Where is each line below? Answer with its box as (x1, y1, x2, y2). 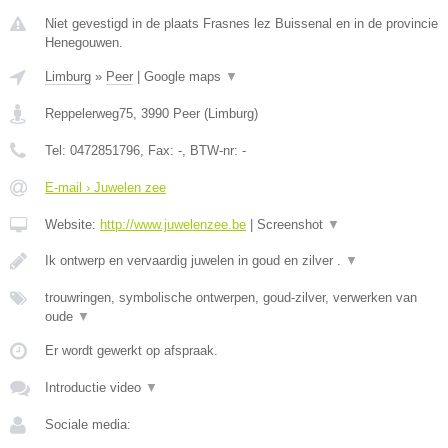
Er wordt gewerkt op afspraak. (45, 342, 218, 358)
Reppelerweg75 (45, 105, 133, 121)
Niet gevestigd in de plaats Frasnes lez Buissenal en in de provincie (45, 15, 438, 31)
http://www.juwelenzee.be (100, 216, 246, 232)
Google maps (144, 68, 225, 84)
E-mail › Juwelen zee (45, 179, 166, 195)
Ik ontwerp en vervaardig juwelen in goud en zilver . (45, 252, 345, 268)
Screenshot (257, 216, 327, 232)
